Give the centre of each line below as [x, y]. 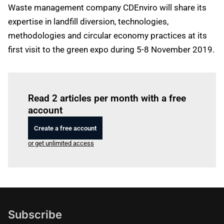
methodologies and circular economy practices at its [107, 35]
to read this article [120, 84]
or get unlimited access [61, 143]
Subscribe [35, 214]
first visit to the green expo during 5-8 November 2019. [111, 49]
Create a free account [65, 128]
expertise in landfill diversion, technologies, [88, 21]
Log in [86, 84]
